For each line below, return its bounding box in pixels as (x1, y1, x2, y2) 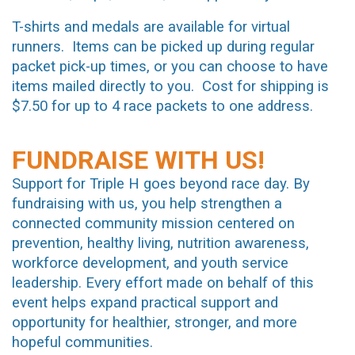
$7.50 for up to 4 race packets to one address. (12, 97, 321, 116)
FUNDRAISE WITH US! (12, 145, 265, 175)
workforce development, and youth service (12, 254, 288, 272)
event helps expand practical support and (12, 294, 278, 311)
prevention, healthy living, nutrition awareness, (12, 235, 309, 252)
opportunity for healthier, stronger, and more (12, 314, 297, 331)
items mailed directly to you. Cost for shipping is (12, 78, 329, 96)
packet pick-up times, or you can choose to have (12, 58, 328, 76)
